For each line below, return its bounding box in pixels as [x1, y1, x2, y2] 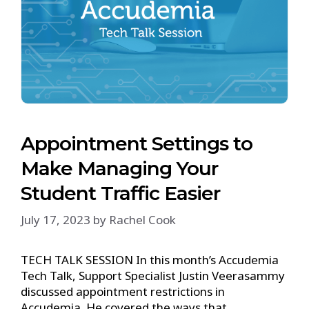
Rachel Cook [109, 212, 176, 228]
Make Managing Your [21, 156, 218, 180]
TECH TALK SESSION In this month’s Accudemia [21, 252, 279, 268]
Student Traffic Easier [21, 181, 220, 205]
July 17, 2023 [21, 212, 90, 228]
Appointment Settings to [21, 131, 252, 155]
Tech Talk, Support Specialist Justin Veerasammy [21, 268, 285, 283]
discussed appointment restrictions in [21, 283, 225, 299]
